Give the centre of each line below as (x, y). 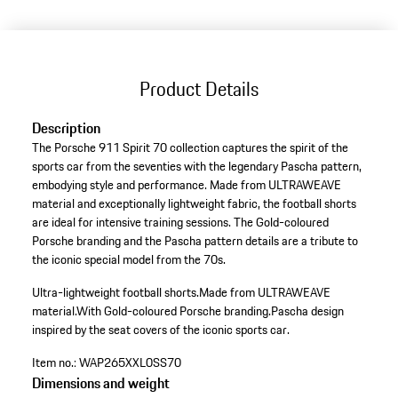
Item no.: (54, 363)
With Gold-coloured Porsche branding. (173, 311)
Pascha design (307, 311)
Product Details (199, 88)
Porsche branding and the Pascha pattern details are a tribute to (195, 241)
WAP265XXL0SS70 (130, 363)
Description (66, 128)
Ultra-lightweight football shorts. (115, 293)
